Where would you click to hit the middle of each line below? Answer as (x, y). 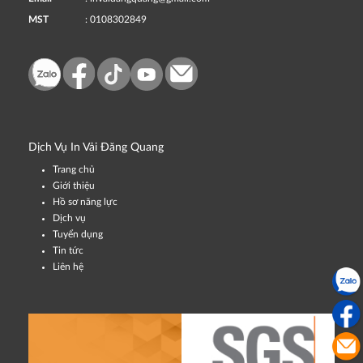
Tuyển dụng (78, 235)
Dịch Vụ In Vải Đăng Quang (96, 148)
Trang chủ (74, 170)
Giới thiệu (74, 186)
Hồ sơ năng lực (85, 202)
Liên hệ (68, 267)
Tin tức (68, 251)
